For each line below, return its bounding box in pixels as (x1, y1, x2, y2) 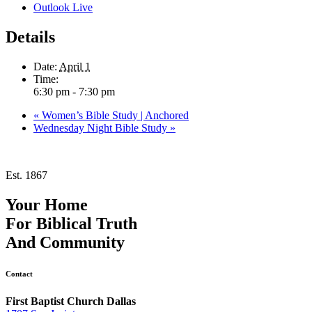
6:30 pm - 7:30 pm (33, 86, 115, 98)
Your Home (6, 196, 88, 214)
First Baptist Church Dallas (6, 295, 136, 308)
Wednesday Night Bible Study (33, 122, 170, 134)
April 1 (59, 61, 91, 73)
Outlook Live (33, 1, 93, 14)
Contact (6, 270, 33, 279)
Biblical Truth (36, 214, 137, 233)
